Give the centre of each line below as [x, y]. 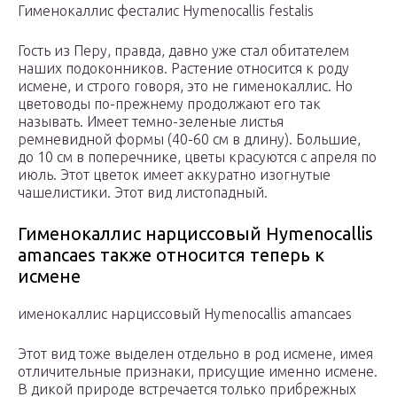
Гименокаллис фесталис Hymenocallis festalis [166, 11]
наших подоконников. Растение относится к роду [183, 69]
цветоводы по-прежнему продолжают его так [169, 104]
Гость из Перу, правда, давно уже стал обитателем [183, 51]
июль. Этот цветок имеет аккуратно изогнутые [174, 175]
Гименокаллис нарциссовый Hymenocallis [195, 234]
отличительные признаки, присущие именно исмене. [198, 372]
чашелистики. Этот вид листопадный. [143, 193]
